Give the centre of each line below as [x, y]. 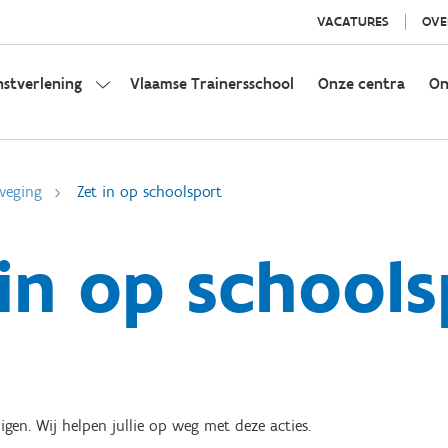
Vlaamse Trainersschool [212, 83]
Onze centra [361, 83]
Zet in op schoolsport [149, 191]
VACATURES [352, 21]
